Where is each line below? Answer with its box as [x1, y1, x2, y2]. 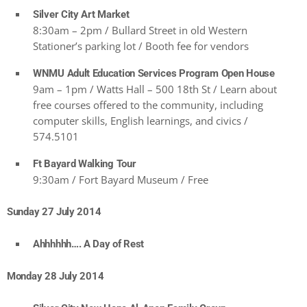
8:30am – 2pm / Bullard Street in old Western [33, 23, 247, 38]
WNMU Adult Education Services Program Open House [33, 67, 275, 80]
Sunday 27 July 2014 [7, 206, 101, 219]
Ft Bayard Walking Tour [33, 158, 136, 171]
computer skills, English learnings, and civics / [33, 114, 248, 128]
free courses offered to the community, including [33, 98, 263, 112]
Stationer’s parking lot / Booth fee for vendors [33, 39, 249, 53]
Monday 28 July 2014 [7, 270, 104, 283]
